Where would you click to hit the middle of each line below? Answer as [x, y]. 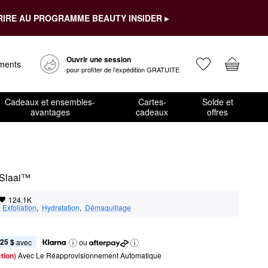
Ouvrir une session [99, 59]
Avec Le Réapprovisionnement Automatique [90, 255]
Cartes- [152, 102]
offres [218, 112]
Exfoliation [19, 207]
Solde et [217, 102]
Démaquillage [108, 207]
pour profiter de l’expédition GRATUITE [123, 69]
